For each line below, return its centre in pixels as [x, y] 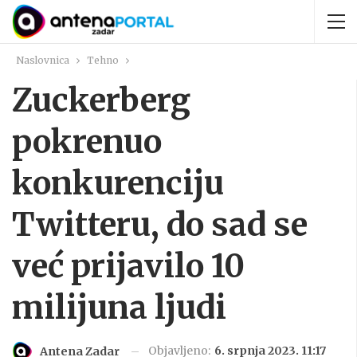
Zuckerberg [101, 100]
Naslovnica [43, 60]
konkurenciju [118, 183]
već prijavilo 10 [128, 266]
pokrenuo [87, 142]
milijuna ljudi [119, 308]
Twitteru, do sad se [160, 225]
